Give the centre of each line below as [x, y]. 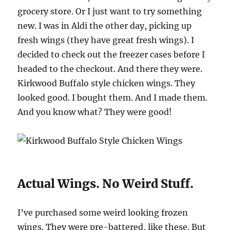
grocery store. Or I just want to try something [110, 12]
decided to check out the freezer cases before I [111, 55]
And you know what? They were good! [95, 112]
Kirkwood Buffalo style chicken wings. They [107, 83]
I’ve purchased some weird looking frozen [103, 213]
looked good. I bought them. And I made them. [113, 98]
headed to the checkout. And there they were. [110, 69]
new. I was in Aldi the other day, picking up [105, 26]
